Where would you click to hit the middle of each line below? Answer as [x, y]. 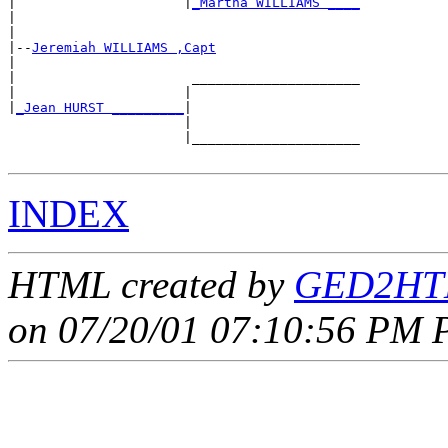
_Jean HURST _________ [100, 107]
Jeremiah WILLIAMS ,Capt [124, 47]
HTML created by [151, 284]
